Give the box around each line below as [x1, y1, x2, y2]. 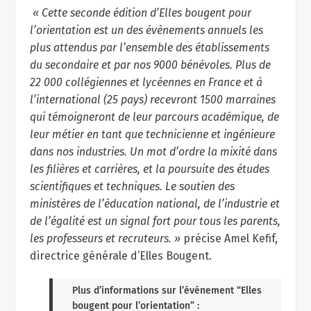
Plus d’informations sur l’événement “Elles [72, 285, 262, 297]
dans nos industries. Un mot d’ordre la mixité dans [29, 145, 277, 159]
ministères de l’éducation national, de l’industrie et [29, 197, 280, 211]
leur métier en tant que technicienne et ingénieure [29, 128, 275, 142]
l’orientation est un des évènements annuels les [29, 24, 263, 37]
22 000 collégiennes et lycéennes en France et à [29, 76, 262, 90]
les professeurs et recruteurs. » [29, 232, 183, 246]
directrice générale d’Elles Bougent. [29, 249, 212, 263]
